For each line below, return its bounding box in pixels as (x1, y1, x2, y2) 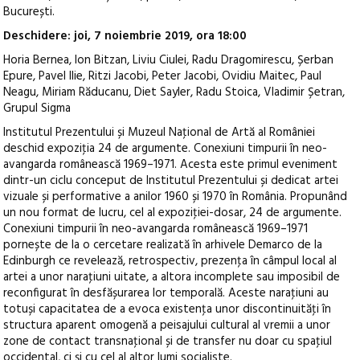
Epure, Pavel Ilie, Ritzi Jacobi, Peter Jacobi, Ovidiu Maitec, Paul (3, 67, 322, 87)
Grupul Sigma (3, 99, 72, 119)
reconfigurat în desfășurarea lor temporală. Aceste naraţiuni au (3, 284, 329, 304)
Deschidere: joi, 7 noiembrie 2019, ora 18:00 (3, 27, 247, 47)
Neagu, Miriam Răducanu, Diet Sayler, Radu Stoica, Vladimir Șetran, (3, 83, 346, 103)
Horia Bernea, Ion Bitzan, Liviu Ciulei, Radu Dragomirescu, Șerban (3, 51, 334, 71)
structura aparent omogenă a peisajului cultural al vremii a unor (3, 316, 331, 336)
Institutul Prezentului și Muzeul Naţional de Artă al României (3, 123, 316, 143)
